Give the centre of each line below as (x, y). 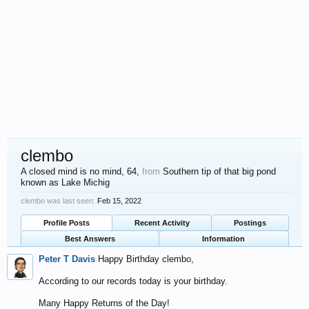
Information (224, 239)
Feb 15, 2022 (119, 201)
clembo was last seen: (58, 201)
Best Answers (90, 239)
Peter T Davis (67, 259)
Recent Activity (162, 223)
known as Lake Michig (65, 182)
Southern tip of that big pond (219, 171)
